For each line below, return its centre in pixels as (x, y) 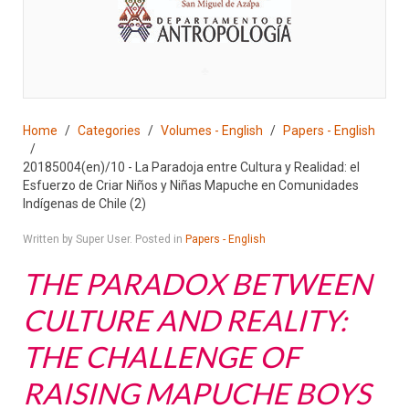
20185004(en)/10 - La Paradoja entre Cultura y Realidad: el (191, 167)
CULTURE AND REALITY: (185, 320)
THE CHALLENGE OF (161, 357)
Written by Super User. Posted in (104, 239)
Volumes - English (212, 131)
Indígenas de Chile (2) (84, 204)
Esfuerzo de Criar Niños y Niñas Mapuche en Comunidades (191, 185)
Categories (109, 131)
